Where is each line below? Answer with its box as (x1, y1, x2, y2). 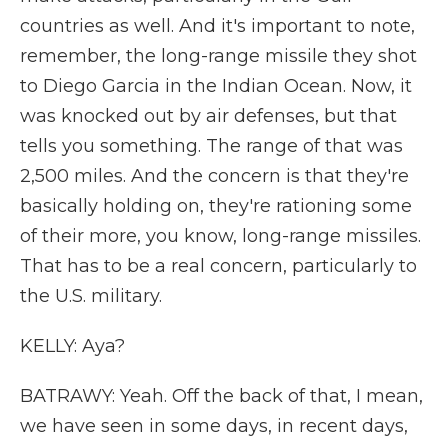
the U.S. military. (20, 285, 162, 307)
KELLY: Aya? (20, 335, 125, 357)
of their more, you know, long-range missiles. (20, 225, 421, 247)
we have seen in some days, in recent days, (20, 415, 408, 437)
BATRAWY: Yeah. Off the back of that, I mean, (20, 385, 423, 407)
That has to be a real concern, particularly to (20, 255, 417, 277)
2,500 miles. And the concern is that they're (20, 165, 409, 187)
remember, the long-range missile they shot (20, 45, 417, 67)
